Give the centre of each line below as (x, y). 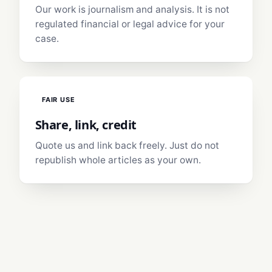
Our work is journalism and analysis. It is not (132, 10)
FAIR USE (58, 100)
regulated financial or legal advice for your (130, 24)
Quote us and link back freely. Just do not (127, 146)
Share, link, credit (86, 125)
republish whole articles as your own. (118, 160)
